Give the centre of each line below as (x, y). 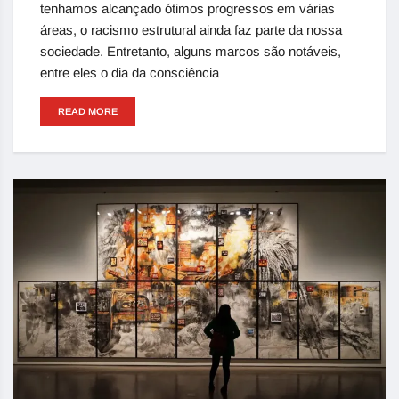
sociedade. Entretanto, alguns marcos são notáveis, (191, 51)
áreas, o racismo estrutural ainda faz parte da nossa (191, 29)
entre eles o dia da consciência (130, 72)
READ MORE (88, 111)
